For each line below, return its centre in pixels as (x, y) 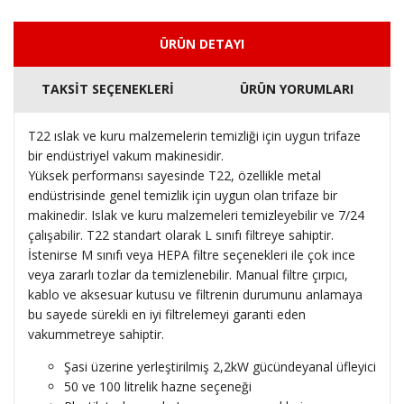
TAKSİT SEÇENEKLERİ (108, 88)
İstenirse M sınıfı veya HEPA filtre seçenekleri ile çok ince (192, 254)
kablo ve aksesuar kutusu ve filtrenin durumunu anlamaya (195, 294)
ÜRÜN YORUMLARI (296, 88)
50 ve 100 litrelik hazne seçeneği (158, 386)
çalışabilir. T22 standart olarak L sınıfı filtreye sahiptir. (181, 234)
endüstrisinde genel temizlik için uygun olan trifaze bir (183, 195)
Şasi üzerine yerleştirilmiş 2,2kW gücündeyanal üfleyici (220, 366)
